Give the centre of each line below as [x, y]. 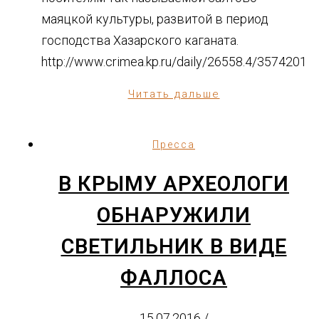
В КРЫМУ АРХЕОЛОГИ [174, 183]
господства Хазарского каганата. [140, 40]
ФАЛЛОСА [174, 277]
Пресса [174, 144]
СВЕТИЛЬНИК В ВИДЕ [174, 246]
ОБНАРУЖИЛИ [174, 215]
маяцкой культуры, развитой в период [155, 19]
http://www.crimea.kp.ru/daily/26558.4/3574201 [174, 61]
